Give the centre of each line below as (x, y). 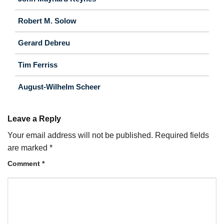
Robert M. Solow (47, 20)
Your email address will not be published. (80, 135)
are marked (28, 147)
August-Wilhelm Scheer (59, 86)
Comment (25, 163)
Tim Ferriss (38, 64)
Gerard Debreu (44, 42)
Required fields (182, 135)
